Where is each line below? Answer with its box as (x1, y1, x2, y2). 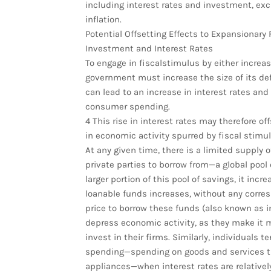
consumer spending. (85, 101, 170, 112)
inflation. (85, 14, 122, 25)
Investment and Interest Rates (85, 43, 213, 54)
